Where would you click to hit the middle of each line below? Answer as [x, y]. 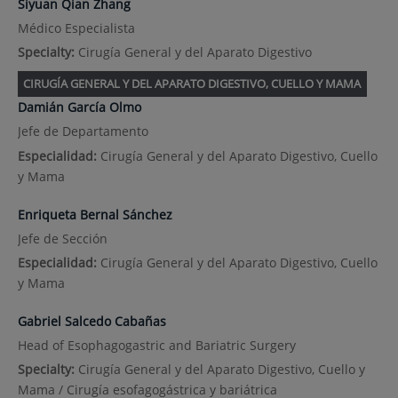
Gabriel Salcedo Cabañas [92, 322]
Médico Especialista [76, 28]
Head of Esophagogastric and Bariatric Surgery [156, 346]
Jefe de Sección [62, 238]
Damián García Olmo [79, 107]
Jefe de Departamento [83, 131]
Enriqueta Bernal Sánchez [95, 214]
